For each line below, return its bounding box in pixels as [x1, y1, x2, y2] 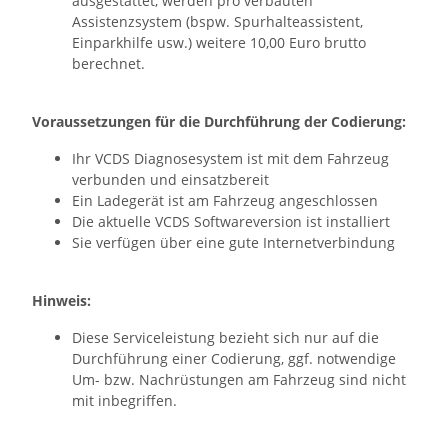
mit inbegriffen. [72, 391, 177, 411]
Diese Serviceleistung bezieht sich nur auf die [72, 328, 379, 348]
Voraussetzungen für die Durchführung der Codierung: [32, 112, 406, 132]
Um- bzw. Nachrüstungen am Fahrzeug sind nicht [72, 370, 406, 390]
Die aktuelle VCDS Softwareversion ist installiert [72, 212, 390, 232]
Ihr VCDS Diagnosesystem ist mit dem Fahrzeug [72, 149, 389, 169]
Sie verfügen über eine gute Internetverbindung [72, 233, 395, 253]
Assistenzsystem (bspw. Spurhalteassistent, [72, 12, 363, 32]
